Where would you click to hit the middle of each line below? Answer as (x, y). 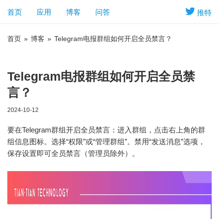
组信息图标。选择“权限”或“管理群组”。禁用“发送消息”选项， (106, 142)
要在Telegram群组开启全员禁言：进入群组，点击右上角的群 (106, 130)
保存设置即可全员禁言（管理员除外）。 (73, 153)
